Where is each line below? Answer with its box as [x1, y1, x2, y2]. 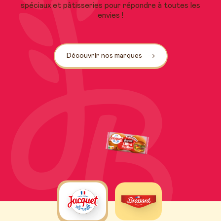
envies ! [98, 11, 123, 20]
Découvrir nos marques [66, 52, 142, 60]
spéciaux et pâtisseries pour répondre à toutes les [21, 1, 200, 10]
